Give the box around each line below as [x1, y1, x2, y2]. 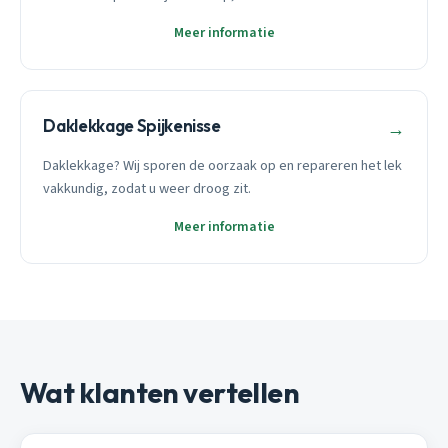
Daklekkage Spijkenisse [43, 115, 221, 137]
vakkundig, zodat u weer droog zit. [43, 177, 252, 199]
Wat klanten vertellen [20, 374, 300, 410]
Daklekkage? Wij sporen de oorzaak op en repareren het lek [43, 154, 403, 176]
